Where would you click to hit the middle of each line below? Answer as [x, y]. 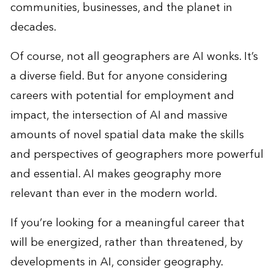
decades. [33, 27]
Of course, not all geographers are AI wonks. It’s [134, 56]
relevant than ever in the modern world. [113, 193]
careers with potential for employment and [122, 95]
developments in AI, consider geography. [117, 262]
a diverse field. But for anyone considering [119, 76]
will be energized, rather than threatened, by [126, 242]
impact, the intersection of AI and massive [119, 115]
